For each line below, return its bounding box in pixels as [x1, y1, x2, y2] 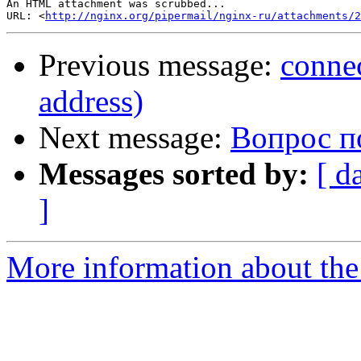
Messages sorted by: [39, 156, 309, 192]
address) [39, 84, 143, 119]
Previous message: [39, 48, 280, 83]
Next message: [39, 120, 230, 156]
